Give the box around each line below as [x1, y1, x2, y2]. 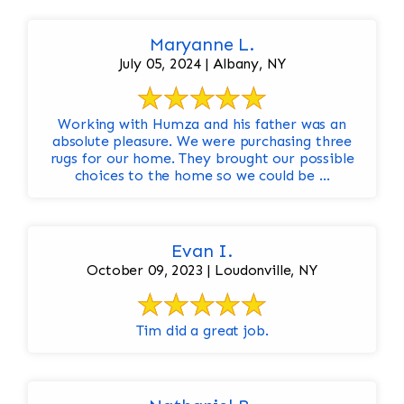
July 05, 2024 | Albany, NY [118, 55, 286, 73]
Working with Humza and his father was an [58, 115, 346, 133]
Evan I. [171, 240, 233, 262]
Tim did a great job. [135, 322, 269, 340]
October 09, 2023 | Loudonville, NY [87, 262, 317, 280]
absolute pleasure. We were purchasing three [51, 133, 353, 151]
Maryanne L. [149, 33, 255, 56]
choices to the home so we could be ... [74, 167, 330, 185]
